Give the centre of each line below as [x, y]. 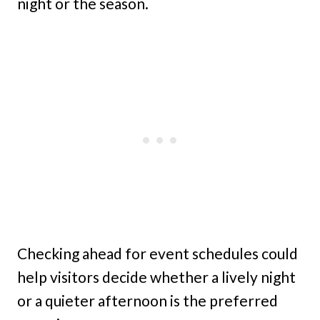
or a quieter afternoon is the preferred [147, 301]
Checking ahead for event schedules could [157, 254]
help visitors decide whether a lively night [156, 277]
